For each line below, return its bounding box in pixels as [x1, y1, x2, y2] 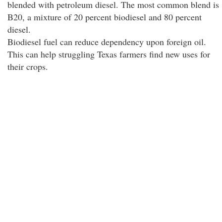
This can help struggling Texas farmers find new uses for [7, 48, 210, 60]
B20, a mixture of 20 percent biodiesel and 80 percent [7, 11, 202, 23]
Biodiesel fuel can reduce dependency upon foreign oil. [7, 36, 206, 48]
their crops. [7, 60, 48, 72]
